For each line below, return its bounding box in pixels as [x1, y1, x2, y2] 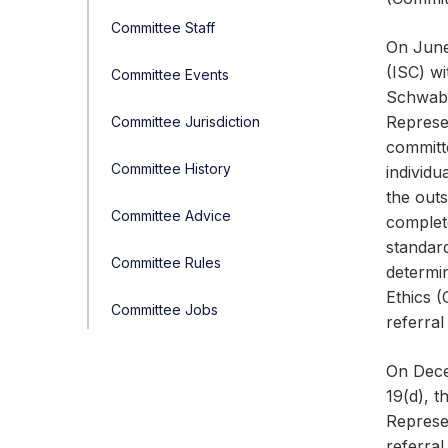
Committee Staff [111, 19, 215, 36]
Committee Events [111, 66, 229, 83]
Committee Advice [111, 207, 231, 224]
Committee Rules [111, 254, 221, 271]
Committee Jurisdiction [111, 113, 260, 130]
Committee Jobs [111, 301, 218, 318]
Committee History [111, 160, 231, 177]
